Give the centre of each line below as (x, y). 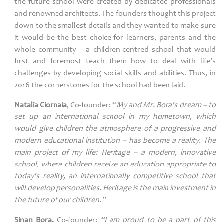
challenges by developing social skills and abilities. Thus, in (115, 73)
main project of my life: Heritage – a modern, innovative (115, 153)
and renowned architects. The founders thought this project (115, 14)
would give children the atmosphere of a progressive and (115, 129)
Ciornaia (54, 105)
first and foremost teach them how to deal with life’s (115, 61)
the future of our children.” (60, 200)
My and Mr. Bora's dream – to (166, 105)
